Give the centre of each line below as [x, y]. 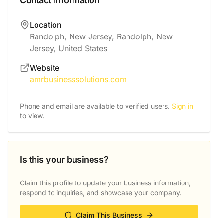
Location [46, 25]
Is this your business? [64, 159]
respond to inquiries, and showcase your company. [101, 192]
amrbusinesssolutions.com [78, 79]
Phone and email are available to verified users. [95, 106]
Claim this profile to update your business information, [105, 183]
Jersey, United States [68, 48]
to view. [32, 116]
